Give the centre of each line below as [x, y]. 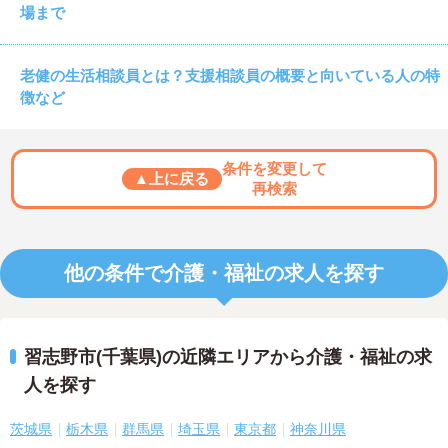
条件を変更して [274, 169]
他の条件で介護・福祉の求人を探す [224, 273]
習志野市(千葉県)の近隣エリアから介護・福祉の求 [228, 357]
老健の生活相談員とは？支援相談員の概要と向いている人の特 [230, 76]
